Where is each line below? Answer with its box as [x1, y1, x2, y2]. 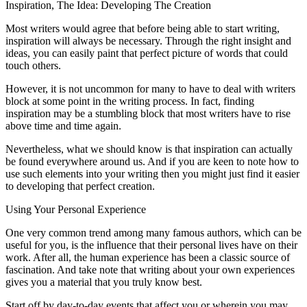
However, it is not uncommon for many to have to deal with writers [5, 83, 295, 95]
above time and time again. [5, 120, 121, 132]
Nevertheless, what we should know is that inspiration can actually [5, 143, 293, 156]
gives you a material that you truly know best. [5, 276, 202, 288]
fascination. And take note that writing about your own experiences [5, 264, 295, 276]
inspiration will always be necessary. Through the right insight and [5, 35, 291, 47]
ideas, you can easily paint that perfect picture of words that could [5, 47, 288, 60]
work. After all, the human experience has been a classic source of [5, 251, 290, 264]
